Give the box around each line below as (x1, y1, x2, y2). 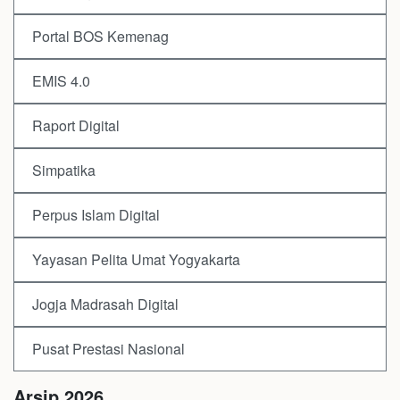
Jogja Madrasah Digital (32, 293, 179, 314)
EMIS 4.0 (32, 70, 90, 91)
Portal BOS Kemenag (32, 25, 169, 46)
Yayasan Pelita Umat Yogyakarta (32, 248, 240, 270)
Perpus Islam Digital (32, 204, 160, 225)
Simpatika (32, 159, 96, 180)
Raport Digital (32, 114, 120, 136)
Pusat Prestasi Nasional (32, 337, 185, 359)
